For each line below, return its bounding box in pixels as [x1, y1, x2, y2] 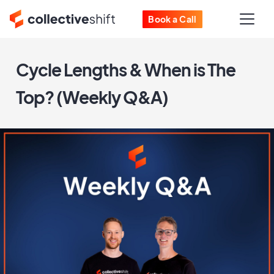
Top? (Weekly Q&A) [16, 86, 168, 108]
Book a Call [148, 13, 197, 24]
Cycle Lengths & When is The [16, 59, 235, 80]
